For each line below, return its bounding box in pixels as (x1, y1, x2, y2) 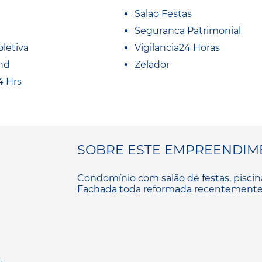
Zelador (135, 58, 170, 70)
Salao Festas (135, 8, 192, 19)
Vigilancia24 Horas (135, 42, 220, 53)
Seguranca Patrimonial (135, 25, 241, 36)
